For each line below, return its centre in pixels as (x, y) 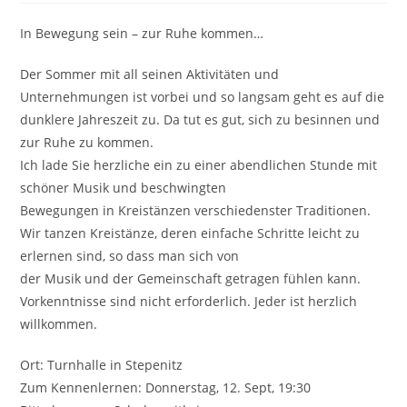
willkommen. (59, 324)
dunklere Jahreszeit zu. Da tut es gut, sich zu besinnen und (200, 119)
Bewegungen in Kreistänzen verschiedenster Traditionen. (196, 210)
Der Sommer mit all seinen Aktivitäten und (150, 74)
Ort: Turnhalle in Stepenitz (102, 365)
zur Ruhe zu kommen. (87, 142)
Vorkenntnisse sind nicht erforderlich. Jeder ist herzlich (189, 301)
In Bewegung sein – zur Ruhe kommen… (142, 33)
